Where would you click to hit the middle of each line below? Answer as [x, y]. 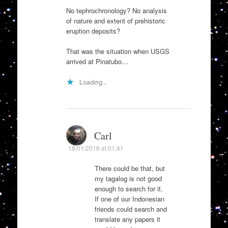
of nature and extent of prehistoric [116, 21]
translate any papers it [127, 219]
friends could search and [131, 209]
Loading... [93, 82]
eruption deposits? [93, 31]
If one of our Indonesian [129, 199]
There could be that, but [130, 168]
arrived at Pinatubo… [97, 61]
